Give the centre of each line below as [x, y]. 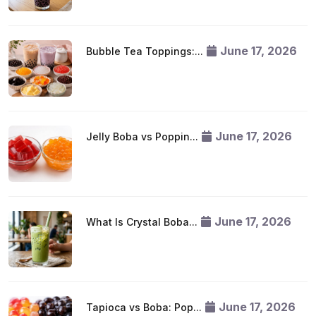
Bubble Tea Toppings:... [145, 51]
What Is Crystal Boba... [142, 222]
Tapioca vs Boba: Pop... [144, 307]
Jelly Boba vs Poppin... [142, 136]
